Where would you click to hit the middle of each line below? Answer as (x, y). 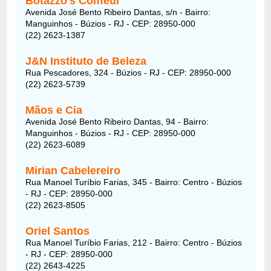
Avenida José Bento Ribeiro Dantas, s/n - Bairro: (118, 12)
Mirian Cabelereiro (73, 170)
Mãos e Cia (54, 110)
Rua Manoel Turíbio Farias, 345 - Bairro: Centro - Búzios (134, 182)
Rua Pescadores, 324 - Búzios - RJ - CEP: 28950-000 (129, 72)
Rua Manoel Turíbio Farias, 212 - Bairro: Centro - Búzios (134, 242)
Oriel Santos (58, 231)
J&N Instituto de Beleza (86, 61)
